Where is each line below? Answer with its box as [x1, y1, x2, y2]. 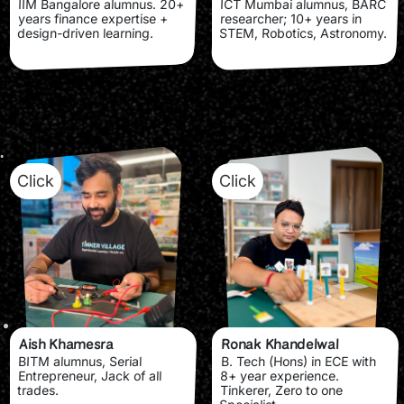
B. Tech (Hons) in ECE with [220, 353, 377, 369]
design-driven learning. [17, 24, 154, 41]
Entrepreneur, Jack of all [17, 367, 162, 383]
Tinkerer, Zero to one [219, 381, 344, 398]
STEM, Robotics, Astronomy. [219, 24, 388, 41]
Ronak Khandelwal [221, 334, 339, 353]
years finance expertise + [17, 10, 169, 26]
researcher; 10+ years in [219, 10, 363, 26]
